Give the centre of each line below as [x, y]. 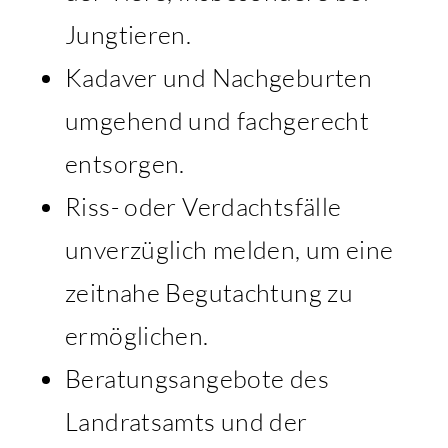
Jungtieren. [128, 34]
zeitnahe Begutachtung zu [209, 292]
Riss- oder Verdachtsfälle [203, 206]
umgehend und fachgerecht [217, 120]
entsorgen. [125, 163]
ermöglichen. [137, 335]
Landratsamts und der [186, 421]
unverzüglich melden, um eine [229, 249]
